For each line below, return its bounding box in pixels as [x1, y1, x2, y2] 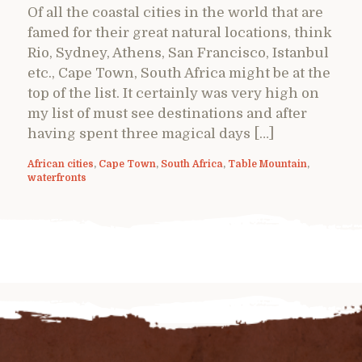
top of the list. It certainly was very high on [27, 85, 319, 101]
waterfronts [27, 171, 86, 183]
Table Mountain [228, 158, 307, 170]
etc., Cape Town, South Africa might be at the [27, 65, 330, 81]
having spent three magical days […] [27, 125, 274, 141]
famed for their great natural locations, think [27, 24, 332, 40]
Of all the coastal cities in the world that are [27, 4, 323, 20]
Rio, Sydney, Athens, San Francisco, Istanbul [27, 44, 329, 61]
